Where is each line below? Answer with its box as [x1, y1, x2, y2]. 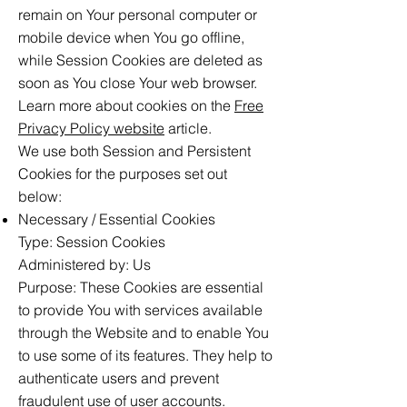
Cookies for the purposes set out [18, 164, 227, 183]
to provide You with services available [18, 301, 263, 319]
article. [164, 119, 212, 137]
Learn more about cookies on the [18, 96, 234, 114]
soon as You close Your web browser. [18, 74, 257, 92]
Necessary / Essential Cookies [18, 210, 215, 228]
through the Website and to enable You [18, 323, 269, 342]
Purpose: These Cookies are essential [18, 278, 263, 296]
